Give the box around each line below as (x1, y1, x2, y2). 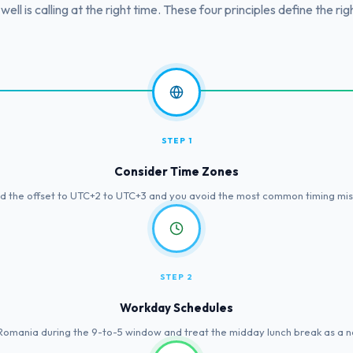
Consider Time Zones (114, 163, 239, 179)
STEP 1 (161, 135, 192, 146)
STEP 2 (160, 271, 193, 282)
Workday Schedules (120, 299, 233, 315)
